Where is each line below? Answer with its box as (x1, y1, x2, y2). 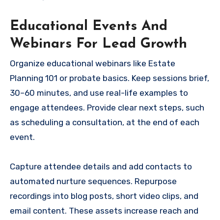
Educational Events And (10, 20, 167, 34)
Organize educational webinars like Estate (10, 58, 175, 69)
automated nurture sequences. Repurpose (10, 176, 177, 187)
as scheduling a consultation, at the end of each (10, 117, 199, 128)
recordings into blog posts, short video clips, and (10, 191, 198, 201)
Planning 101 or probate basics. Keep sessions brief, (10, 73, 209, 83)
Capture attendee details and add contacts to (10, 162, 192, 172)
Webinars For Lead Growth (10, 37, 187, 52)
